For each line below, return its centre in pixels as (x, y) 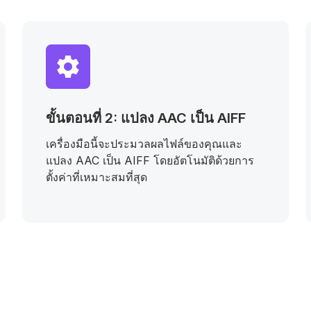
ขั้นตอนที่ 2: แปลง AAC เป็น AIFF (146, 118)
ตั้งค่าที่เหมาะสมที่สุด (96, 177)
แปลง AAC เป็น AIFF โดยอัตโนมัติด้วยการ (150, 160)
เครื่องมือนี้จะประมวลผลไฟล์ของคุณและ (144, 144)
